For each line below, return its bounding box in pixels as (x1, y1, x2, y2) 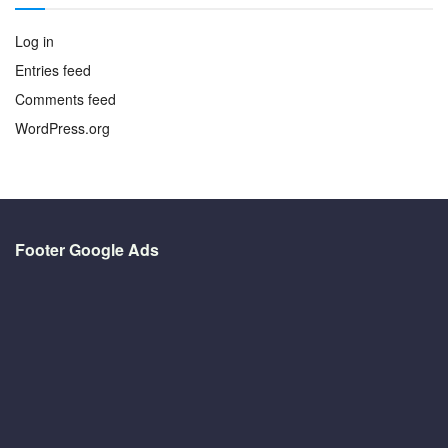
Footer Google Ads (15, 237, 159, 261)
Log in (15, 30, 54, 51)
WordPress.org (15, 117, 110, 138)
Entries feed (15, 59, 91, 80)
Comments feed (15, 88, 116, 109)
